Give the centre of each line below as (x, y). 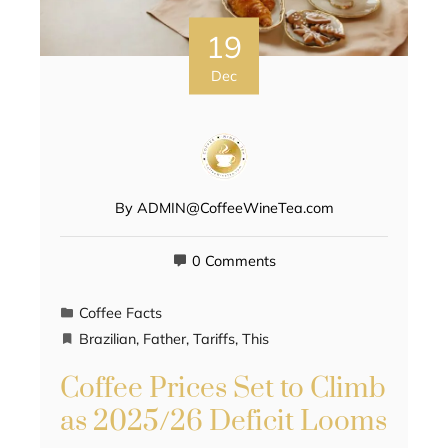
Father (164, 339)
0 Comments (233, 261)
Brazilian (107, 339)
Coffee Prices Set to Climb (223, 389)
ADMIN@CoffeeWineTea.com (235, 208)
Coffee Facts (120, 313)
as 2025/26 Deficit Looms (223, 422)
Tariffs (214, 339)
